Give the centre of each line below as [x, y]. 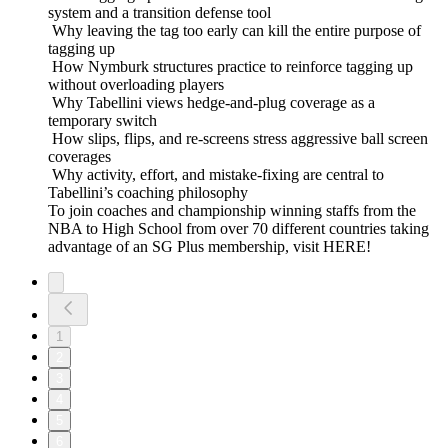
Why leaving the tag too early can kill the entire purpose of [234, 31]
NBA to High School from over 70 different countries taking [238, 229]
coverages [81, 157]
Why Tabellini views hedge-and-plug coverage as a [211, 103]
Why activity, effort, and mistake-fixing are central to [216, 175]
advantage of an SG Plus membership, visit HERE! [209, 247]
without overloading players [138, 85]
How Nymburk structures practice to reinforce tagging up [230, 67]
